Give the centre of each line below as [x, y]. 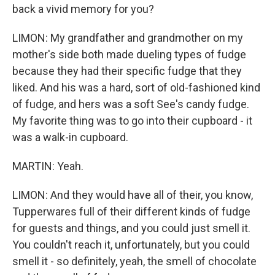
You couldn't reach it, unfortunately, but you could [131, 245]
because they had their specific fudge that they [127, 71]
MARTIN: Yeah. [48, 166]
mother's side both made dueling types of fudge [129, 54]
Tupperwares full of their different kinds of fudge [131, 211]
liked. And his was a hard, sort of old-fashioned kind [136, 87]
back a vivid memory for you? [83, 9]
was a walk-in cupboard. [70, 137]
